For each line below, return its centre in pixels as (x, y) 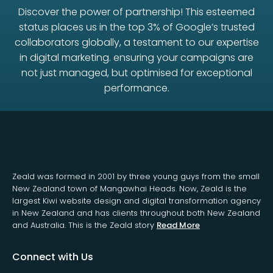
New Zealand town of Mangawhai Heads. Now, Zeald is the (129, 189)
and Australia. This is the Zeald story (84, 225)
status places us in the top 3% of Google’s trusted (136, 27)
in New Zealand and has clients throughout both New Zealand (136, 213)
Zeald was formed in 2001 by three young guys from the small (136, 177)
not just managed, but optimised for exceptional (136, 73)
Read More (178, 225)
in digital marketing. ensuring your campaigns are (136, 58)
